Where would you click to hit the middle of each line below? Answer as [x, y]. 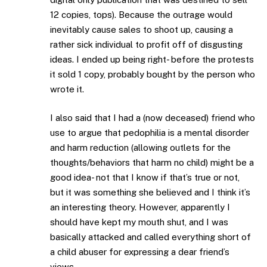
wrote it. [67, 89]
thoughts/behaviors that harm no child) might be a [152, 162]
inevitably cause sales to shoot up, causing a [142, 30]
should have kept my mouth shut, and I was [139, 222]
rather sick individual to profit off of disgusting [146, 45]
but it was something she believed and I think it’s [150, 192]
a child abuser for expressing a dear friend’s [140, 252]
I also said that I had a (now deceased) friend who [153, 117]
